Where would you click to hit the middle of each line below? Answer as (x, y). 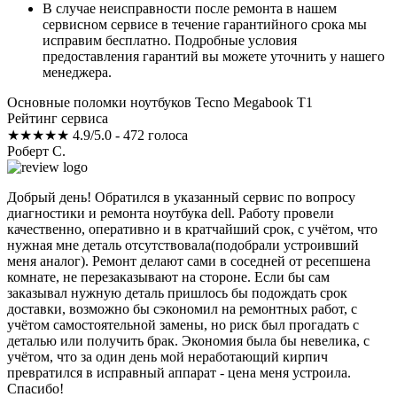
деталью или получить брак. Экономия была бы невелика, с (188, 341)
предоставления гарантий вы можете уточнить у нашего (214, 57)
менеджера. (77, 73)
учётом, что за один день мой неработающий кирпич (167, 357)
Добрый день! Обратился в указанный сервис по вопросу (181, 198)
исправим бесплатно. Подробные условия (170, 41)
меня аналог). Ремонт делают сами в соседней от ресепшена (189, 261)
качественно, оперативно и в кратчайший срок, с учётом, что (192, 230)
